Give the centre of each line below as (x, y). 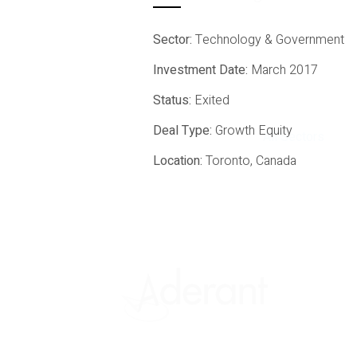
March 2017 (285, 70)
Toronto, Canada (251, 161)
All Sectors (294, 137)
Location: (180, 161)
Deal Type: (184, 131)
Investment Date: (202, 70)
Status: (174, 100)
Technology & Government (270, 40)
